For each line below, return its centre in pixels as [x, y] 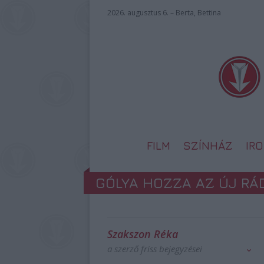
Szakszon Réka [143, 234]
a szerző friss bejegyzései [155, 249]
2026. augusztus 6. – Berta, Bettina [164, 13]
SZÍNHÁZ [208, 146]
